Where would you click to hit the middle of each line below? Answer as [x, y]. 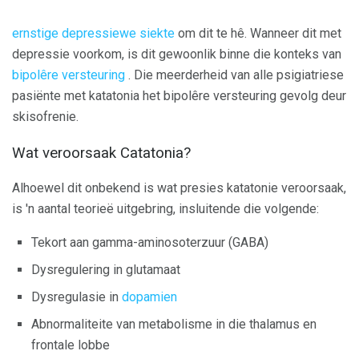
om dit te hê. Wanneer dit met [258, 33]
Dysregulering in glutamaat [106, 270]
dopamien [149, 297]
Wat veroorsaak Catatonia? [101, 153]
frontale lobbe [71, 345]
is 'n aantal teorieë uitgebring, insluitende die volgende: [165, 209]
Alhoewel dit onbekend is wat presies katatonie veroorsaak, [179, 188]
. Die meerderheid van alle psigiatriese [234, 75]
